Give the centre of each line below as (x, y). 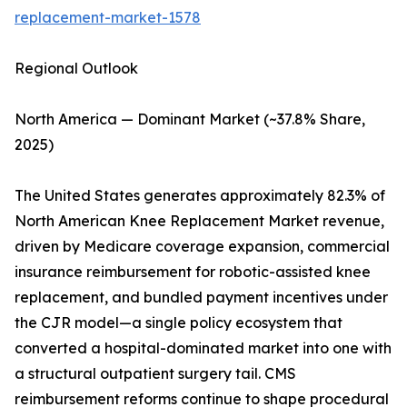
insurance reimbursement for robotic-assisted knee (193, 272)
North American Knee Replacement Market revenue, (199, 221)
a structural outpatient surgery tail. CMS (155, 374)
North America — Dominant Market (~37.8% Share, (190, 119)
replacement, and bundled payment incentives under (201, 298)
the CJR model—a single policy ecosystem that (179, 323)
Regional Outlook (76, 69)
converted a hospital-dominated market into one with (203, 348)
